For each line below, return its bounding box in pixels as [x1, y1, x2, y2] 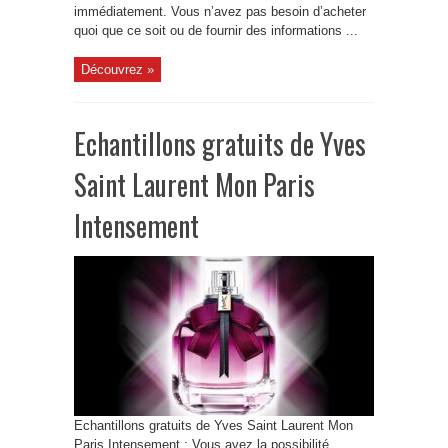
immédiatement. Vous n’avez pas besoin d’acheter [74, 4, 366, 19]
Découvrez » [81, 62, 154, 77]
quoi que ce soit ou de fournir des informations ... [74, 23, 358, 38]
